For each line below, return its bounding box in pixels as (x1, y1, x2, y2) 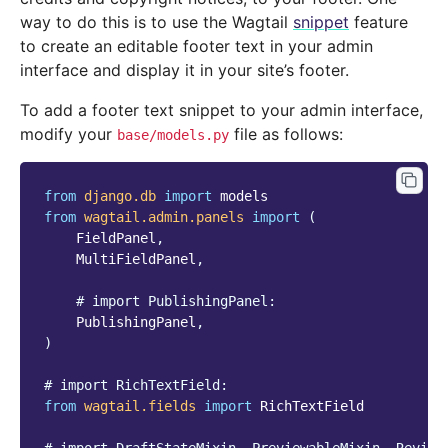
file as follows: (229, 124, 343, 145)
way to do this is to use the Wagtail (20, 12, 293, 33)
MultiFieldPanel (76, 251, 196, 268)
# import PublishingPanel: (76, 293, 276, 310)
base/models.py (117, 127, 229, 144)
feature (349, 12, 408, 33)
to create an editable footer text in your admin (20, 36, 373, 57)
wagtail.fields (84, 398, 196, 415)
